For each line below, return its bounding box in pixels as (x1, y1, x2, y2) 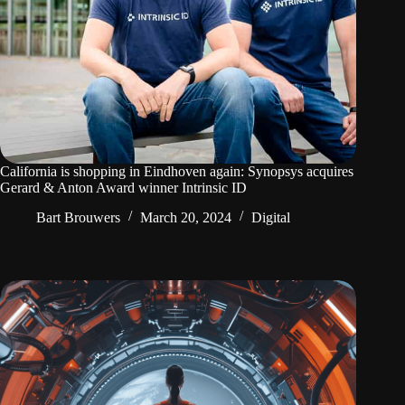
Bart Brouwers (36, 210, 120, 226)
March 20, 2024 (140, 210, 231, 226)
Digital (251, 210, 290, 226)
